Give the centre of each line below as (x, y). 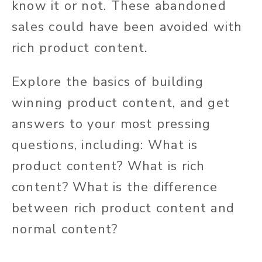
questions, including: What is (105, 145)
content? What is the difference (115, 187)
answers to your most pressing (111, 124)
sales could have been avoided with (127, 27)
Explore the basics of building (108, 82)
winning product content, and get (121, 103)
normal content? (65, 230)
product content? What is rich (108, 166)
